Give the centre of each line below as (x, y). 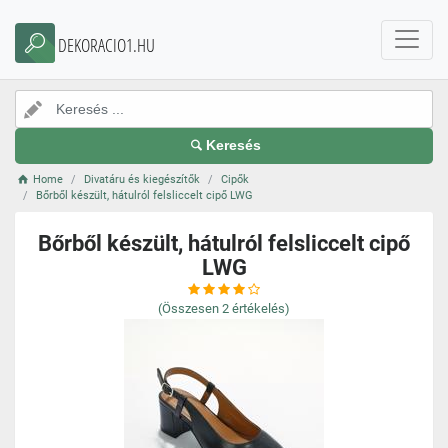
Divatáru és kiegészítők (142, 179)
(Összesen (188, 308)
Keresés (234, 145)
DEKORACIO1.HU (106, 45)
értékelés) (261, 308)
